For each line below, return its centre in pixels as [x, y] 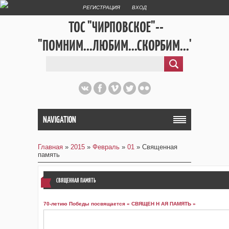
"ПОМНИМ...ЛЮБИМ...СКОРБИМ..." [116, 45]
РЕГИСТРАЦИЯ [101, 7]
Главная [50, 147]
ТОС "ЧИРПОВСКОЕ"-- [116, 27]
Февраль [106, 147]
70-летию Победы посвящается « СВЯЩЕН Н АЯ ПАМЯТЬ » [120, 204]
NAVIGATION [60, 120]
